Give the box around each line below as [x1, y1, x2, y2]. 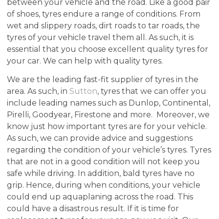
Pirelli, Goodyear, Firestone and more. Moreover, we [7, 109, 210, 119]
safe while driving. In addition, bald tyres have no [7, 168, 195, 178]
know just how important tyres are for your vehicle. [7, 121, 207, 131]
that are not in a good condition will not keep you [7, 156, 200, 166]
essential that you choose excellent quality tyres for [7, 44, 209, 54]
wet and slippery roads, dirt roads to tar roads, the [7, 21, 200, 30]
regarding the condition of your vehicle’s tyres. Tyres [7, 145, 212, 154]
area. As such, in [7, 86, 68, 96]
